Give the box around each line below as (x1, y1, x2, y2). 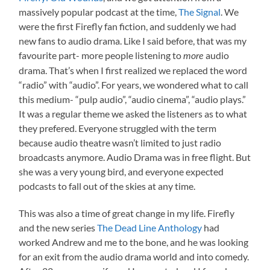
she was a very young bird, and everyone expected (19, 165, 224, 177)
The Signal (178, 5, 221, 17)
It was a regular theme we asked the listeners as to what (19, 107, 248, 119)
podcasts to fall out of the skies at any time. (19, 180, 196, 192)
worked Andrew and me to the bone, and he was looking (19, 236, 249, 248)
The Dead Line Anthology (97, 221, 202, 233)
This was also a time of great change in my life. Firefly (19, 207, 235, 219)
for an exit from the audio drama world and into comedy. (19, 250, 250, 262)
